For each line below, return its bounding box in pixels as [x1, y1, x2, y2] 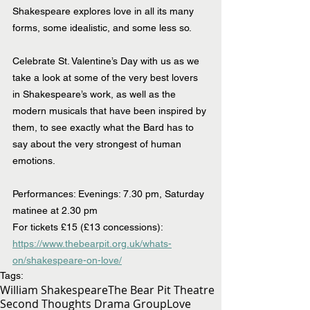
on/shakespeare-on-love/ [12, 255, 122, 266]
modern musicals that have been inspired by [12, 105, 209, 117]
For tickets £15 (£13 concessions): [12, 221, 165, 233]
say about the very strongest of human [12, 138, 184, 150]
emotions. [12, 155, 55, 167]
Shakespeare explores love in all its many [12, 6, 197, 17]
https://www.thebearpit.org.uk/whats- [12, 238, 172, 250]
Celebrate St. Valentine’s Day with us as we [12, 55, 202, 67]
